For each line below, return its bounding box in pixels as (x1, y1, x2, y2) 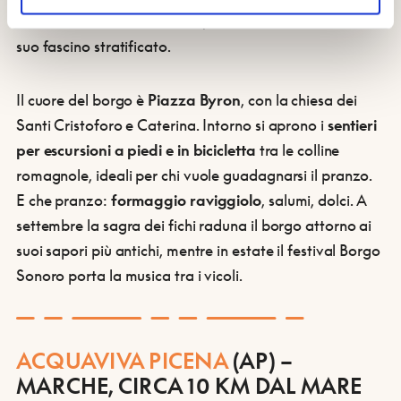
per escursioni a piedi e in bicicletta (15, 140, 256, 159)
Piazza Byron (148, 90, 242, 109)
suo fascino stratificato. (15, 36, 171, 55)
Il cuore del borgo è (15, 90, 149, 109)
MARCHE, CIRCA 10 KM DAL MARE (15, 372, 363, 398)
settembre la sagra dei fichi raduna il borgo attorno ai (15, 215, 372, 235)
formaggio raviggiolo (110, 190, 262, 209)
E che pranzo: (15, 190, 111, 209)
